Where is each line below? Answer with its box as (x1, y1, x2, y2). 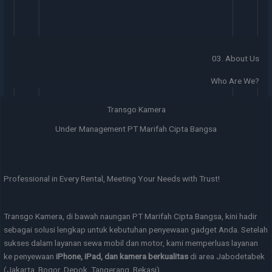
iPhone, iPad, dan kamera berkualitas (56, 251, 189, 261)
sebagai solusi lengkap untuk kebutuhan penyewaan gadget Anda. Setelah (4, 224, 268, 234)
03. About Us (211, 53, 259, 63)
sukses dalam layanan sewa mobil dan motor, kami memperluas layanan (4, 237, 259, 248)
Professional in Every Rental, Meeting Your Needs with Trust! (4, 173, 220, 183)
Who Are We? (210, 75, 259, 86)
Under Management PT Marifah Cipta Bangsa (55, 123, 217, 134)
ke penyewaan (4, 251, 56, 261)
